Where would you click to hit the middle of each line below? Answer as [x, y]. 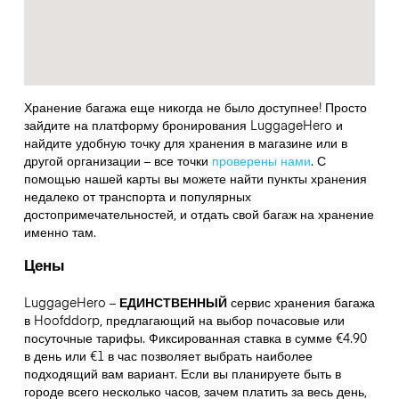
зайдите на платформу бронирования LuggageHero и [183, 125]
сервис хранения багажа [301, 301]
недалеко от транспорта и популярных [137, 196]
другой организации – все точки [118, 161]
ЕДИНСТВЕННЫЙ [173, 301]
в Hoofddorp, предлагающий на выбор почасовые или [184, 319]
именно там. [60, 232]
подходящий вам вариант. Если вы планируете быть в [182, 373]
